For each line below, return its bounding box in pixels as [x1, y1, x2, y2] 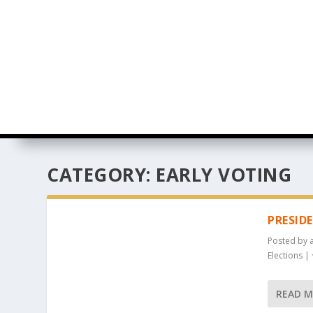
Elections [268, 249, 303, 261]
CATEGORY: [47, 161, 156, 187]
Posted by [268, 234, 310, 247]
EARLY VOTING [156, 161, 292, 187]
